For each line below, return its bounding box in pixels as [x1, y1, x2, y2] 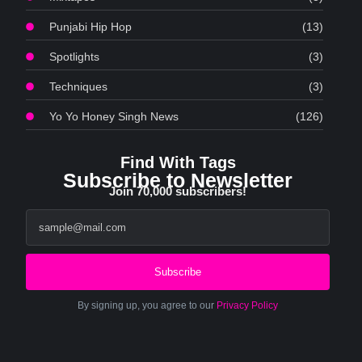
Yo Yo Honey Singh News [49, 110, 179, 123]
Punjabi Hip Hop [49, 20, 133, 33]
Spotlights [49, 50, 100, 63]
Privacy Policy [217, 300, 279, 311]
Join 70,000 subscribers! [109, 184, 247, 198]
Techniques [49, 80, 108, 93]
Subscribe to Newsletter [63, 169, 293, 192]
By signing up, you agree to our [78, 300, 217, 311]
